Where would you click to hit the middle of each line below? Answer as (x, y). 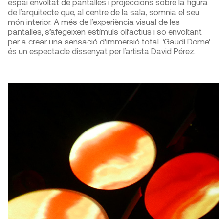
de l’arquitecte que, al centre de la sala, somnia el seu (104, 12)
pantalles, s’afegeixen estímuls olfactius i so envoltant (105, 32)
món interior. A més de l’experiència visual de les (94, 22)
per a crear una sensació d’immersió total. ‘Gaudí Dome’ (109, 41)
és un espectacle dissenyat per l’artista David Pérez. (102, 51)
